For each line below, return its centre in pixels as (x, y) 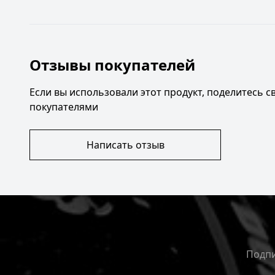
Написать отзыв (125, 145)
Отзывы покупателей (112, 65)
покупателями (64, 107)
